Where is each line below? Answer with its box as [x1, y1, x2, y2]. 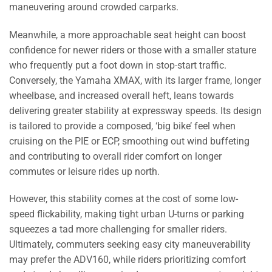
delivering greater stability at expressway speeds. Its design [9, 104, 262, 117]
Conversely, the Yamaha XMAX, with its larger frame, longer [9, 74, 261, 86]
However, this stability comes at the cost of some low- [9, 193, 238, 205]
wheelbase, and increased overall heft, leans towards [9, 89, 234, 101]
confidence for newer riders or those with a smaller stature [9, 44, 256, 56]
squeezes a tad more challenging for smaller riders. [9, 223, 227, 236]
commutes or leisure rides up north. [9, 165, 160, 177]
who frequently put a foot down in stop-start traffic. [9, 59, 226, 71]
